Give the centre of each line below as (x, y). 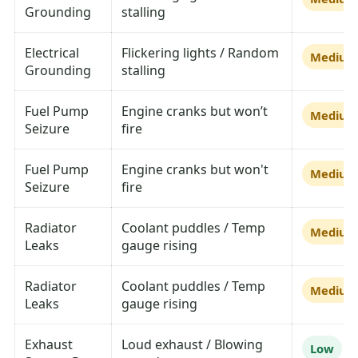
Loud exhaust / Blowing (193, 345)
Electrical (52, 53)
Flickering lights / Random (201, 53)
